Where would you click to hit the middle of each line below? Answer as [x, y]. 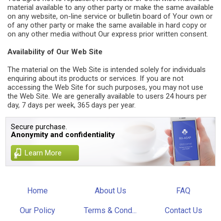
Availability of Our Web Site [55, 52]
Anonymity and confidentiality [63, 135]
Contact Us [183, 210]
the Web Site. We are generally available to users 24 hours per [107, 96]
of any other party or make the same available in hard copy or [107, 25]
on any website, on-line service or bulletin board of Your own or [110, 16]
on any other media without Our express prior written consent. [108, 34]
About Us [110, 191]
